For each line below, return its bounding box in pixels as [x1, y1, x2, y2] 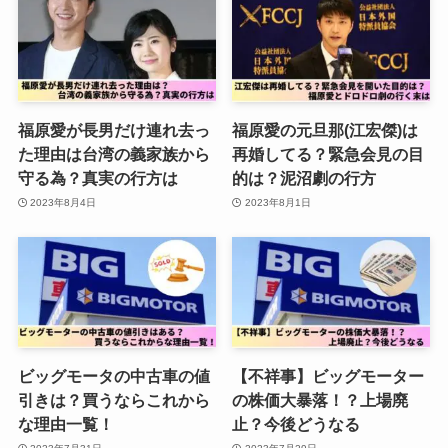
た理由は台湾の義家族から [17, 145, 210, 164]
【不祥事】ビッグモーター [232, 367, 425, 386]
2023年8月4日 [30, 196, 97, 208]
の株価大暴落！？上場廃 [232, 391, 409, 410]
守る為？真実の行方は [17, 169, 178, 188]
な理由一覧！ [17, 415, 114, 434]
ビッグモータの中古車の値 [17, 367, 210, 386]
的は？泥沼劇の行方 [232, 169, 377, 188]
